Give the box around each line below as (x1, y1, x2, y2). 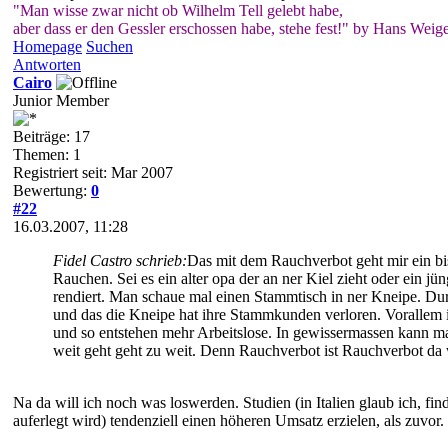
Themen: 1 (13, 146, 81, 164)
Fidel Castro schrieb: (53, 252, 187, 270)
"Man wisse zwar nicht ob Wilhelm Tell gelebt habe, (13, 2, 343, 20)
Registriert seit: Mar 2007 (13, 164, 173, 182)
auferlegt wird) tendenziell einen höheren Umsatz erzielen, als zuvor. (13, 412, 444, 430)
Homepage (13, 38, 82, 56)
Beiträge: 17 (13, 128, 90, 146)
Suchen (86, 38, 133, 56)
